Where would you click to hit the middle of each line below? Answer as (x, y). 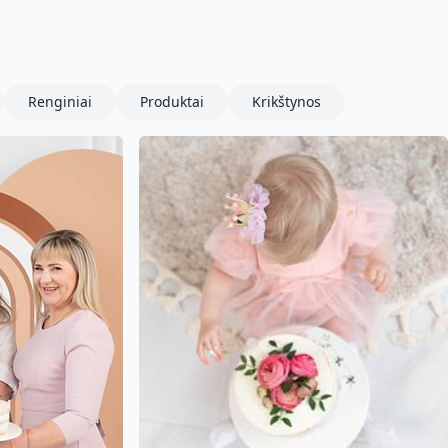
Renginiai (60, 101)
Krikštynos (286, 101)
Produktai (172, 101)
